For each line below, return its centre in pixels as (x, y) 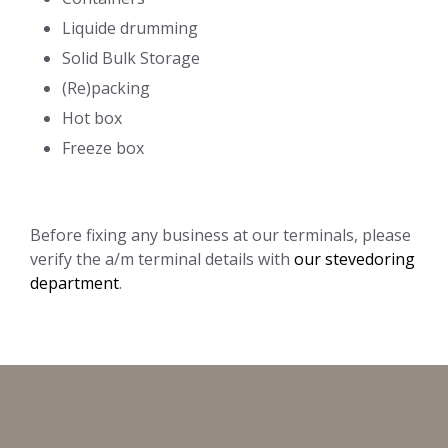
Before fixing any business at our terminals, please (220, 234)
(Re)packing (106, 87)
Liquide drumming (130, 27)
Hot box (92, 117)
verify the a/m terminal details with (162, 258)
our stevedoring (354, 258)
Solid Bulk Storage (131, 57)
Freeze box (103, 147)
